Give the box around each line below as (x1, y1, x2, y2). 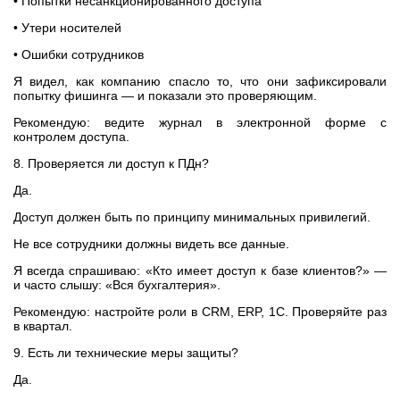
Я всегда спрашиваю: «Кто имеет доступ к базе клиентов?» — (13, 263, 387, 278)
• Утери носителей (13, 21, 121, 35)
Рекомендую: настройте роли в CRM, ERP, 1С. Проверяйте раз (13, 304, 387, 319)
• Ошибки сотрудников (13, 47, 144, 62)
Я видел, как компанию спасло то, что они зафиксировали (13, 74, 387, 88)
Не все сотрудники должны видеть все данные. (13, 237, 289, 251)
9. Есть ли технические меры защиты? (13, 346, 238, 360)
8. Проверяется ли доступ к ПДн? (13, 156, 209, 171)
